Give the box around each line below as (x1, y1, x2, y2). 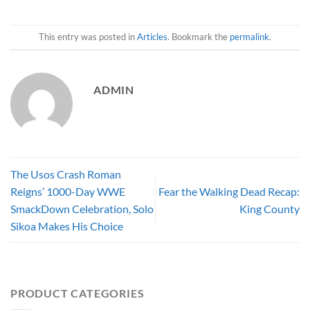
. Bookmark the (167, 31, 230, 43)
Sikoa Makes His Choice (10, 219, 123, 233)
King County (239, 202, 300, 216)
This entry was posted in (39, 31, 137, 43)
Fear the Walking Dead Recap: (158, 185, 300, 199)
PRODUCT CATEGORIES (10, 286, 145, 300)
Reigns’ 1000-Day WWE (10, 185, 125, 199)
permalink (230, 31, 269, 43)
